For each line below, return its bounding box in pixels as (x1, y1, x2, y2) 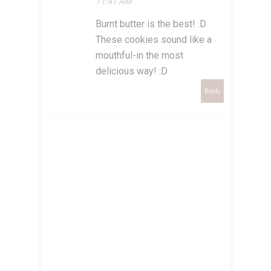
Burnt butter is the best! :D (96, 18, 206, 30)
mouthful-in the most (96, 50, 183, 62)
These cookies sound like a (96, 34, 212, 46)
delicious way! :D (96, 65, 168, 77)
